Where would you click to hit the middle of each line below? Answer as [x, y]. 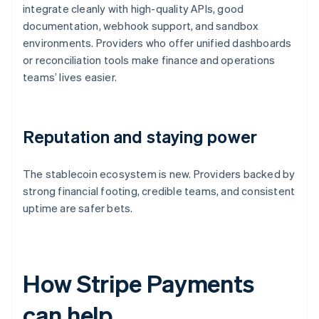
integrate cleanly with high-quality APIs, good [134, 9]
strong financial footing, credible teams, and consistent [159, 191]
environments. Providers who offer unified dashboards [157, 43]
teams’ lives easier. [70, 77]
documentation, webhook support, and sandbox [141, 26]
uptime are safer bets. [78, 208]
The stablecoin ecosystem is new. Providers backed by [159, 174]
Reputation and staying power [140, 137]
